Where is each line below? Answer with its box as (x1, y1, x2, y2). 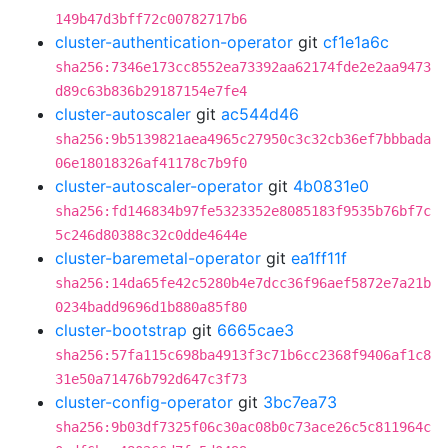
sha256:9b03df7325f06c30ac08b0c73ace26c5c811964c (55, 419, 431, 435)
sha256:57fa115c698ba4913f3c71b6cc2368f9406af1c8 (55, 347, 431, 363)
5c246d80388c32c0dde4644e (55, 227, 247, 243)
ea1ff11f (291, 248, 347, 268)
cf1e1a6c (323, 32, 389, 52)
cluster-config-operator (55, 392, 233, 412)
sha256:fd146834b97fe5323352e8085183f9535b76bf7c (55, 203, 431, 219)
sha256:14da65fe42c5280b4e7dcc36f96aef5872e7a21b (55, 275, 431, 291)
